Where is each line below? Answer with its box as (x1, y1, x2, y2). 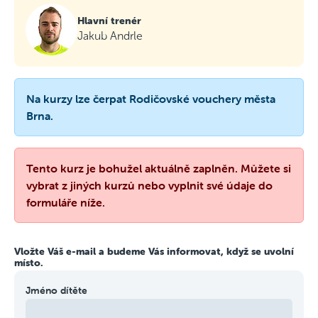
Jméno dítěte (26, 284, 87, 297)
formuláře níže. (26, 195, 105, 209)
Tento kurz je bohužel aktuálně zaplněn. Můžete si (26, 161, 291, 175)
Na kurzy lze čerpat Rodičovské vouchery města (26, 92, 275, 106)
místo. (14, 256, 43, 269)
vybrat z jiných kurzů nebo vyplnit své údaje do (26, 178, 273, 192)
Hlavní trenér (77, 14, 141, 27)
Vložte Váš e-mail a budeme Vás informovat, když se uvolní (14, 245, 294, 258)
